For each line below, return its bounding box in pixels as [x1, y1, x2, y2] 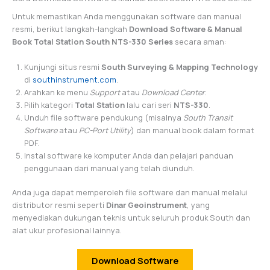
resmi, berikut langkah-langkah [12, 24, 129, 35]
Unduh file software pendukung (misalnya [24, 111, 183, 123]
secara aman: [173, 36, 226, 48]
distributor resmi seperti [12, 199, 106, 210]
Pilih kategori [24, 99, 75, 110]
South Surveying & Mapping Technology [101, 61, 258, 72]
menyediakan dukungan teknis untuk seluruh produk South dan [12, 212, 250, 223]
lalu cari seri [125, 99, 174, 110]
